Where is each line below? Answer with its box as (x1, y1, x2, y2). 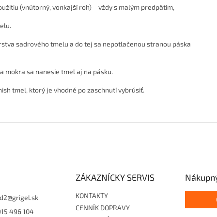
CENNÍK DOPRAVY (75, 203, 130, 212)
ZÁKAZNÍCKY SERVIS (75, 172, 155, 183)
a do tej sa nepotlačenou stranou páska (68, 40, 191, 48)
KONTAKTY (75, 191, 108, 200)
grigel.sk (12, 193, 38, 202)
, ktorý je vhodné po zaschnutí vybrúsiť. (26, 86, 144, 94)
